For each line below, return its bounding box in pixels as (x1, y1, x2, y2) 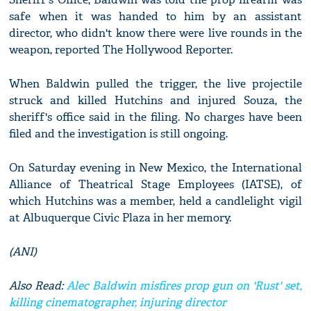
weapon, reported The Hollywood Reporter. (9, 42, 233, 58)
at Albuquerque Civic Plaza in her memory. (9, 210, 232, 226)
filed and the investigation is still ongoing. (9, 126, 228, 142)
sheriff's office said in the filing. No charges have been (9, 110, 302, 125)
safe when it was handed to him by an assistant (9, 9, 302, 24)
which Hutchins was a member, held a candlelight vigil (9, 194, 302, 209)
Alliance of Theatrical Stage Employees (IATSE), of (9, 177, 302, 192)
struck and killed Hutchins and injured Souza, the (9, 93, 302, 108)
